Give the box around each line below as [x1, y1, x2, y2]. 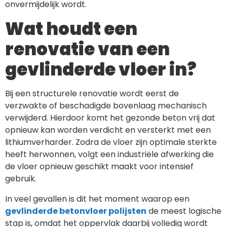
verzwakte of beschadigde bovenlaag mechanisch [5, 100, 207, 112]
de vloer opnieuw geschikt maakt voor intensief [5, 161, 194, 173]
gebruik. [5, 173, 36, 185]
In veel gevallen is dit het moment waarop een [5, 193, 190, 205]
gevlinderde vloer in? [5, 57, 197, 82]
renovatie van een [5, 37, 170, 62]
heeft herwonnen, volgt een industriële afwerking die [5, 148, 214, 161]
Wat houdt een [5, 17, 137, 42]
